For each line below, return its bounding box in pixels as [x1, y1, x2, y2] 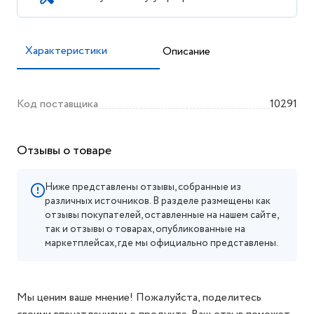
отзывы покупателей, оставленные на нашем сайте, [45, 208, 278, 222]
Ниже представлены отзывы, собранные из [45, 180, 241, 194]
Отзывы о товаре [17, 142, 111, 160]
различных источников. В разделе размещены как [45, 194, 271, 208]
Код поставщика [17, 96, 98, 112]
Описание [163, 43, 210, 60]
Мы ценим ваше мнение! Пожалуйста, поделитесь [17, 289, 261, 306]
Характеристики [25, 43, 107, 59]
